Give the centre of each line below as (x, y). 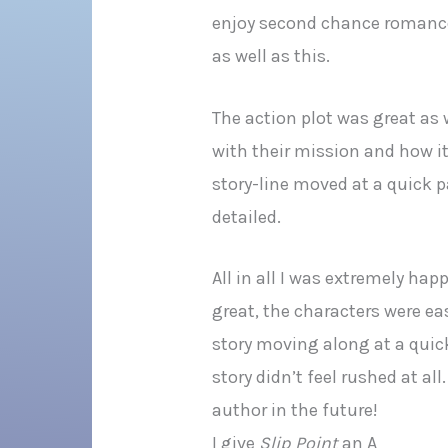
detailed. (247, 216)
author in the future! (295, 410)
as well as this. (271, 55)
